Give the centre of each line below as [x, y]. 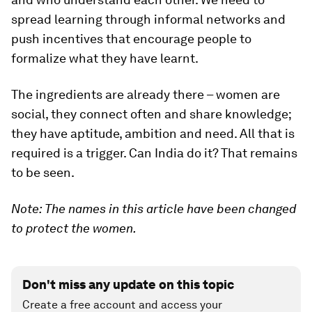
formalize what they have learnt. [105, 58]
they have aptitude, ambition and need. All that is [153, 133]
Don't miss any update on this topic [128, 284]
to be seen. [43, 172]
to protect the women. [74, 228]
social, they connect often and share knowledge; [151, 114]
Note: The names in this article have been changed [154, 208]
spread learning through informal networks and [148, 19]
